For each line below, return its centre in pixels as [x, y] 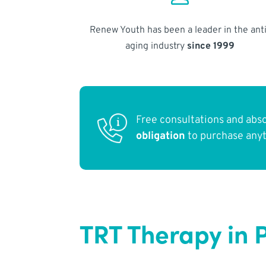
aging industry [156, 46]
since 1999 [210, 46]
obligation [161, 136]
